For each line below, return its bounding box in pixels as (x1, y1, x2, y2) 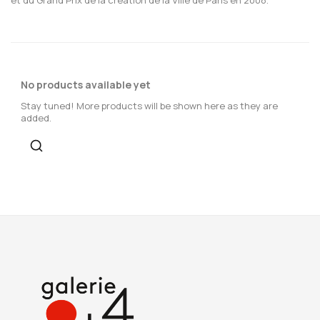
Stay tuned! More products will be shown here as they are (21, 99, 278, 112)
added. (21, 111, 51, 124)
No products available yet (21, 77, 151, 91)
